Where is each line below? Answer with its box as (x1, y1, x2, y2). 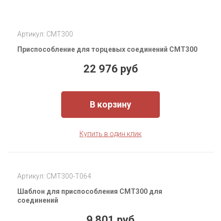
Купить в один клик (79, 130, 142, 138)
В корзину (90, 99, 131, 110)
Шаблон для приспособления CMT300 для (17, 187, 162, 196)
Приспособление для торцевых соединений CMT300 (17, 45, 197, 54)
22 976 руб (83, 63, 138, 75)
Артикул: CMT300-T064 (17, 172, 91, 181)
